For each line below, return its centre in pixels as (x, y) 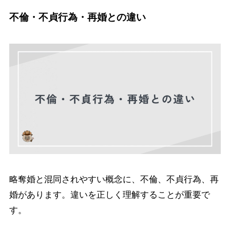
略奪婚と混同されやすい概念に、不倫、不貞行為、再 (114, 179)
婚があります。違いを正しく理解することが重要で (109, 195)
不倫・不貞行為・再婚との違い (77, 17)
